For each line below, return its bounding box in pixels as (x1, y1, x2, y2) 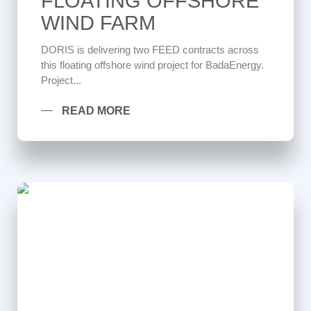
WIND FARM (41, 12, 155, 34)
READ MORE (62, 105, 131, 117)
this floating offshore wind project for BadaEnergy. (41, 59, 264, 71)
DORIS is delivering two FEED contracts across (41, 44, 259, 56)
